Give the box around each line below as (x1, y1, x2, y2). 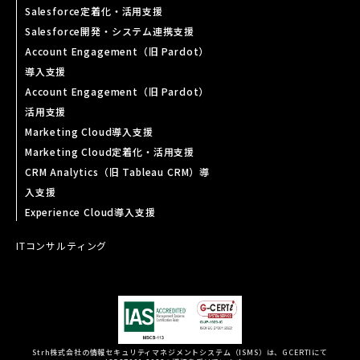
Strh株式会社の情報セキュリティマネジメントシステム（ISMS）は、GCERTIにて (32, 347, 328, 358)
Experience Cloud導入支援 (25, 205, 156, 219)
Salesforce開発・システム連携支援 (25, 24, 194, 38)
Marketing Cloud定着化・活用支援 (25, 145, 195, 158)
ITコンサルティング (16, 239, 108, 252)
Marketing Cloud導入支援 (25, 125, 153, 138)
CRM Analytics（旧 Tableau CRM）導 (25, 165, 211, 178)
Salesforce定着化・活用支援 (25, 4, 163, 18)
